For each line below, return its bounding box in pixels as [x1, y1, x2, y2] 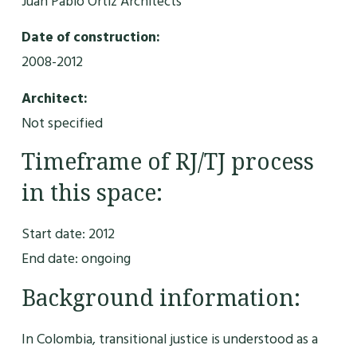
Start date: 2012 [21, 222, 115, 246]
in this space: [21, 178, 163, 208]
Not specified [21, 111, 103, 135]
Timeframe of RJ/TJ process [21, 147, 314, 177]
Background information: [21, 283, 300, 312]
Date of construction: [21, 25, 160, 49]
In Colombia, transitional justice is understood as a [21, 327, 318, 351]
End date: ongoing [21, 247, 131, 271]
